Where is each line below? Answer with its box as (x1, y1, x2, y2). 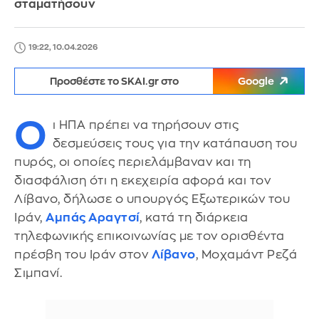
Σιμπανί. (14, 267, 62, 279)
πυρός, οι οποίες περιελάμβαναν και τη (14, 156, 251, 168)
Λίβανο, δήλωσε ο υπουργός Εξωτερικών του (14, 193, 290, 205)
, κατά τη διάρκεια (139, 211, 249, 224)
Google (238, 76, 274, 86)
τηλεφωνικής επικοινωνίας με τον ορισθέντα (14, 230, 285, 242)
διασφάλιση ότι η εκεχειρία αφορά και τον (14, 174, 271, 187)
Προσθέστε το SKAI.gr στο (49, 76, 179, 86)
